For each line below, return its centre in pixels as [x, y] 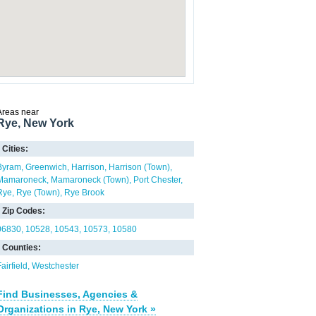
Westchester [55, 266]
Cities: [15, 149]
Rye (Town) [38, 193]
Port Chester [157, 180]
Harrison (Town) [139, 167]
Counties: [22, 248]
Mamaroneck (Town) [90, 180]
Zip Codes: [24, 211]
